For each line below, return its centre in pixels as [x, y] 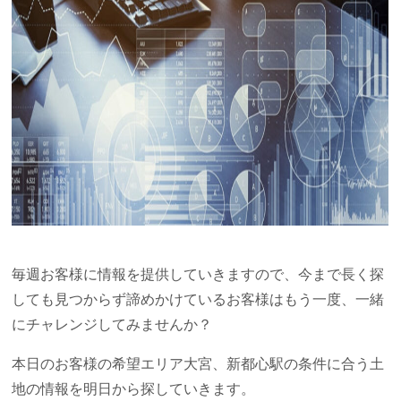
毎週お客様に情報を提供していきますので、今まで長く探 [198, 275]
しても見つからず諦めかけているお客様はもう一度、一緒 [198, 300]
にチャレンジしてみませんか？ [112, 325]
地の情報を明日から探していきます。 [134, 389]
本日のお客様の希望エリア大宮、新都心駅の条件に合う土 [198, 364]
